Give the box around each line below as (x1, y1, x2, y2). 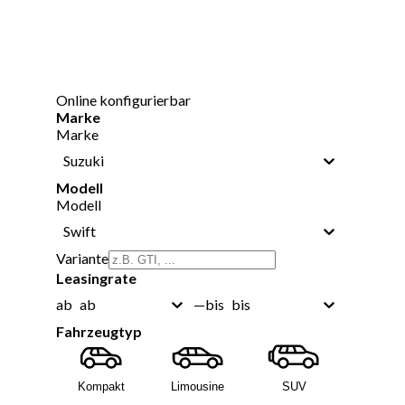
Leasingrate (56, 268, 137, 287)
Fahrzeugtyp (56, 322, 142, 340)
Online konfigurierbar (56, 90, 191, 108)
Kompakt (78, 379, 125, 393)
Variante (56, 249, 108, 267)
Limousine (171, 379, 225, 393)
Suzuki (63, 151, 104, 169)
